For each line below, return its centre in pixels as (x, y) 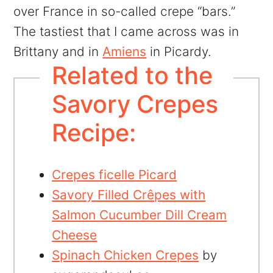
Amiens (125, 51)
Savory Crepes (135, 104)
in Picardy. (179, 51)
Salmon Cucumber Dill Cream (140, 214)
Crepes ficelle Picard (115, 174)
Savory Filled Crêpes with (129, 194)
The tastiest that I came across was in (126, 31)
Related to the (132, 75)
